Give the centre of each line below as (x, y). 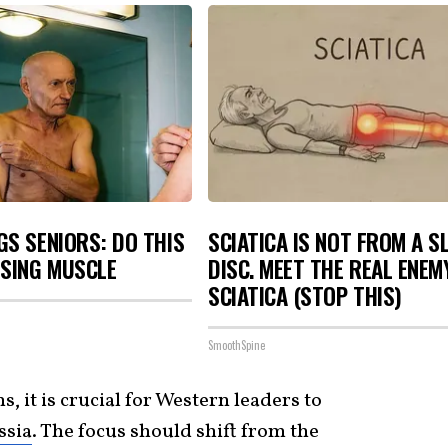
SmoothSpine (236, 344)
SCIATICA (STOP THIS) (305, 296)
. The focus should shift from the (175, 431)
